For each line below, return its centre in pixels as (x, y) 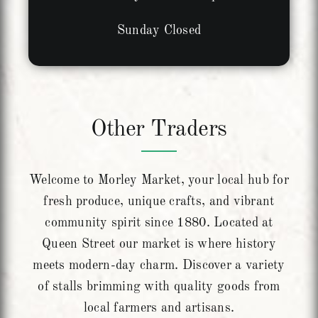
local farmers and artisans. (159, 308)
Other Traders (159, 130)
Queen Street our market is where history (159, 245)
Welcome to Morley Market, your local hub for (159, 181)
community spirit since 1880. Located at (159, 223)
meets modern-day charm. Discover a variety (159, 266)
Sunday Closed (159, 31)
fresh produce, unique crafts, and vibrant (159, 202)
